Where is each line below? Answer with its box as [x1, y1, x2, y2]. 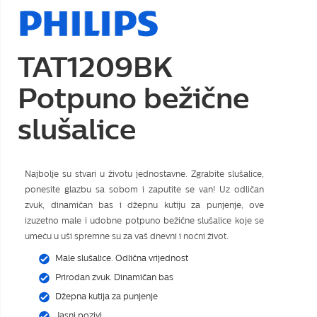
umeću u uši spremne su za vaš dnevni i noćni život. [25, 231, 229, 241]
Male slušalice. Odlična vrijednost [55, 253, 188, 263]
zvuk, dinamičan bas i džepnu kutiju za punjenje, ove [25, 200, 265, 210]
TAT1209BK [18, 50, 173, 84]
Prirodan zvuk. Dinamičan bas [55, 272, 173, 282]
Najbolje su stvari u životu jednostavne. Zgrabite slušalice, [25, 169, 265, 179]
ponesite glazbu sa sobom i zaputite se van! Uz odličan [25, 185, 265, 195]
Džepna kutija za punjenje [55, 292, 158, 301]
